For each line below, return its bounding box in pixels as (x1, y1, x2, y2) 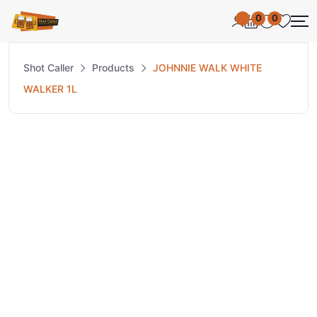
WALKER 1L (23, 82, 77, 95)
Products (92, 61, 134, 74)
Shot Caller (23, 61, 74, 74)
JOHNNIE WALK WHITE (153, 61, 262, 74)
